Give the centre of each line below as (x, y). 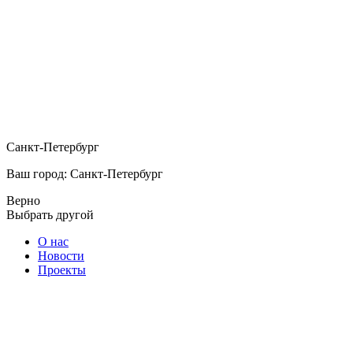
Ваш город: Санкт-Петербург (85, 174)
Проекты (62, 270)
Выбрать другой (50, 215)
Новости (61, 256)
